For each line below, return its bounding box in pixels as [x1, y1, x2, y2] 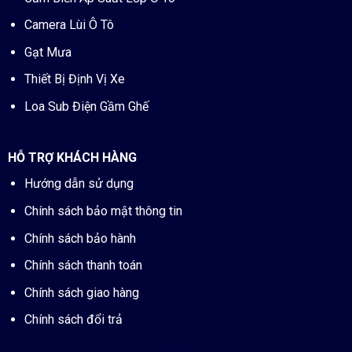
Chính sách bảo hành [24, 230, 136, 246]
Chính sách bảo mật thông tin [24, 203, 182, 219]
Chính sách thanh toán [24, 258, 142, 273]
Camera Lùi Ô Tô [24, 17, 114, 33]
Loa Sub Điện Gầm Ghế [24, 99, 148, 115]
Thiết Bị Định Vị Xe [24, 71, 125, 87]
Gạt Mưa [24, 44, 71, 60]
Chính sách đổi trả [24, 312, 123, 328]
